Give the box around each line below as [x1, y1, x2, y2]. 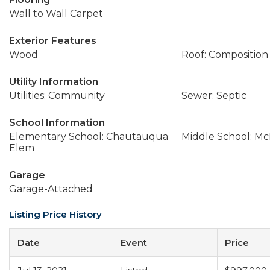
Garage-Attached [9, 183, 93, 195]
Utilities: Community [9, 90, 105, 101]
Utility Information [9, 76, 98, 87]
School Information [9, 117, 105, 128]
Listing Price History [9, 209, 102, 220]
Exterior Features [9, 35, 96, 46]
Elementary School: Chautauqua [9, 131, 168, 142]
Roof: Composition [181, 49, 268, 60]
